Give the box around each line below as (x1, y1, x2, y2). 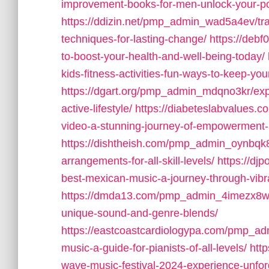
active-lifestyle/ (61, 103, 132, 115)
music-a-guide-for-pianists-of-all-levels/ (61, 242, 247, 254)
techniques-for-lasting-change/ (61, 33, 207, 45)
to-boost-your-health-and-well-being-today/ (61, 50, 265, 62)
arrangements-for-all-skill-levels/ (61, 155, 214, 167)
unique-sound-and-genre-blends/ (61, 207, 218, 219)
